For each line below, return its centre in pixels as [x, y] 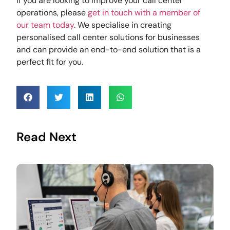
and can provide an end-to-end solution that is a [109, 50]
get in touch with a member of [143, 13]
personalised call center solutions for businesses [108, 37]
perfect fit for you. [51, 62]
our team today [45, 25]
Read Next [47, 137]
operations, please [51, 13]
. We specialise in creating [123, 25]
